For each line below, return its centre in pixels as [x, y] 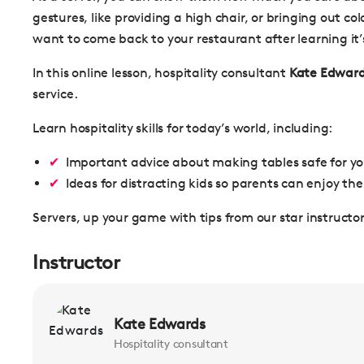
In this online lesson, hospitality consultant [161, 73]
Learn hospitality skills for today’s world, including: [183, 128]
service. [55, 94]
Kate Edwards [160, 323]
